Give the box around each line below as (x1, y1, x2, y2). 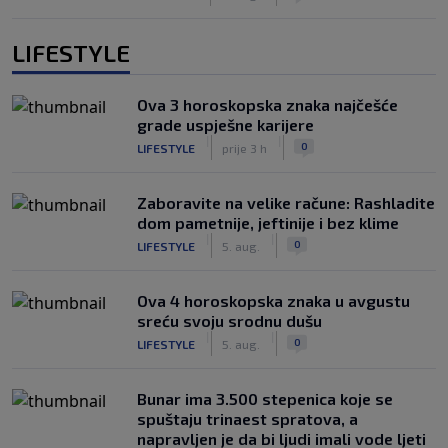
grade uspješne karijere (137, 115, 314, 134)
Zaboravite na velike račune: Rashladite (137, 193, 435, 212)
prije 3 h (222, 140, 267, 155)
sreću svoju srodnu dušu (137, 311, 322, 330)
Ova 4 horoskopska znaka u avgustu (137, 291, 410, 310)
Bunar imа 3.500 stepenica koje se (137, 389, 393, 408)
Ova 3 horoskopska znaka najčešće (137, 95, 398, 114)
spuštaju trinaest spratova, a (137, 409, 358, 428)
